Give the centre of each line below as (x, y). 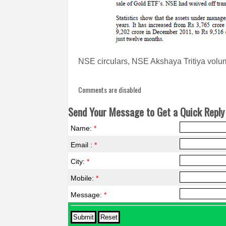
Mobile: (83, 178)
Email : (83, 145)
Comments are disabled (110, 90)
